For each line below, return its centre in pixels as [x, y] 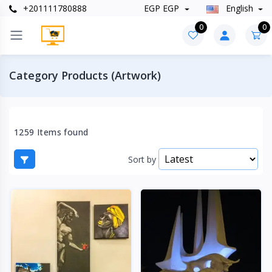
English [239, 8]
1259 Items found [51, 132]
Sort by [142, 159]
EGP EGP [162, 8]
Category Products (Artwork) [85, 76]
